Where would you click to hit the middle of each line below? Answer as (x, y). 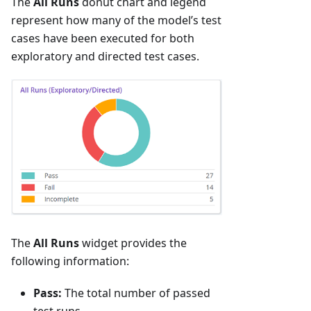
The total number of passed (136, 293)
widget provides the (133, 243)
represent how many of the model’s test (116, 20)
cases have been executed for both (103, 39)
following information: (70, 261)
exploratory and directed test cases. (105, 57)
